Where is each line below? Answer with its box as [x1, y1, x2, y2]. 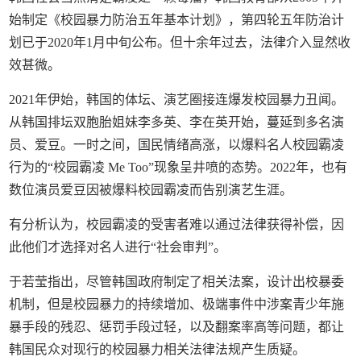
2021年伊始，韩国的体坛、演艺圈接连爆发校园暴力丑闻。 [9, 92, 345, 106]
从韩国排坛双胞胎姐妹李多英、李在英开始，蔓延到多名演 [9, 114, 345, 129]
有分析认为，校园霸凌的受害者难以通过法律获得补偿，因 [9, 217, 345, 231]
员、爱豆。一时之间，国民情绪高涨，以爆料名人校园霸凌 [9, 137, 345, 151]
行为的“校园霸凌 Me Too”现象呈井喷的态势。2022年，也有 [9, 160, 348, 174]
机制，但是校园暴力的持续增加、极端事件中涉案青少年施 [9, 297, 345, 311]
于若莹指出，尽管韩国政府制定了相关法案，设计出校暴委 [9, 274, 345, 288]
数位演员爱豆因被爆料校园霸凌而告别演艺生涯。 [9, 182, 293, 197]
